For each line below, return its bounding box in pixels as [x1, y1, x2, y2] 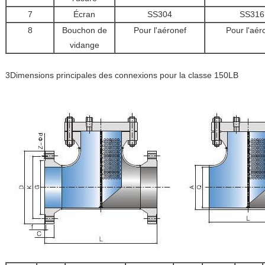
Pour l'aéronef [133, 25, 186, 35]
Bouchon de [62, 25, 107, 35]
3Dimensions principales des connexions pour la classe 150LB [5, 70, 238, 80]
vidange [69, 40, 99, 50]
